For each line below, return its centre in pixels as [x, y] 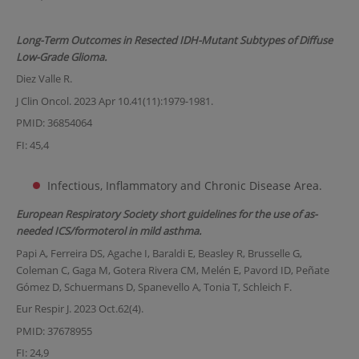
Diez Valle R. [44, 79]
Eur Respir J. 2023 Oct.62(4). [79, 309]
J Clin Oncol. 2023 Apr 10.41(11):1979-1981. [114, 101]
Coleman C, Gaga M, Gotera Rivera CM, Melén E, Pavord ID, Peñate [172, 270]
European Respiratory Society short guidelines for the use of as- [166, 214]
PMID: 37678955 [54, 331]
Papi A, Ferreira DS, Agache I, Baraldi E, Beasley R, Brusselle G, [159, 253]
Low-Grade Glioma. [61, 56]
